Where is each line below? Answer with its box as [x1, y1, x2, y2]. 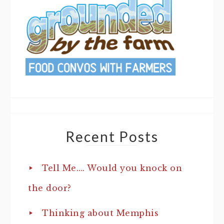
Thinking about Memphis [42, 207, 158, 218]
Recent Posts [65, 127, 158, 145]
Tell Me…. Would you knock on [42, 162, 182, 173]
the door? [28, 182, 71, 193]
